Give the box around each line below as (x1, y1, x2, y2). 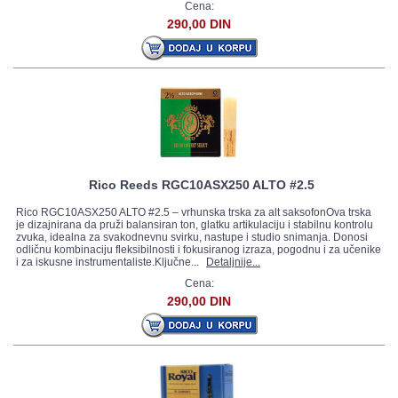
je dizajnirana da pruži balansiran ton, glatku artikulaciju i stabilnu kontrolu (16, 219, 373, 231)
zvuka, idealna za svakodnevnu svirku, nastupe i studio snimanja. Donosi (16, 231, 368, 243)
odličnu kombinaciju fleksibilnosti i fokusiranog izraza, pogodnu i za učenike (16, 243, 381, 256)
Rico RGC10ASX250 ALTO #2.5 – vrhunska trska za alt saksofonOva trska (16, 206, 371, 219)
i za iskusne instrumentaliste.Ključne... (16, 256, 202, 268)
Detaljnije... (206, 256, 260, 268)
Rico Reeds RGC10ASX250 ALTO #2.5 (89, 178, 314, 192)
